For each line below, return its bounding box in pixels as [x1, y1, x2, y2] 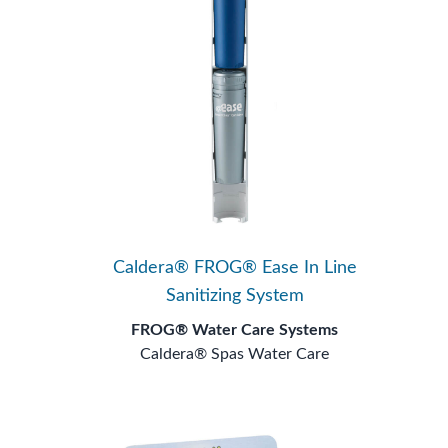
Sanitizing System [165, 287, 304, 306]
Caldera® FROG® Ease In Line [112, 259, 357, 278]
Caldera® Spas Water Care [140, 346, 330, 363]
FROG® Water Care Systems [131, 322, 339, 339]
